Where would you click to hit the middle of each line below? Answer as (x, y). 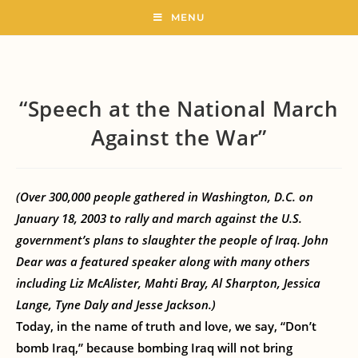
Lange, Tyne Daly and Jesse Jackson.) (116, 304)
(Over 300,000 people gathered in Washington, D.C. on (165, 197)
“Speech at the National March (179, 108)
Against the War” (179, 137)
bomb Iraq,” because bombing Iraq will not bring (154, 348)
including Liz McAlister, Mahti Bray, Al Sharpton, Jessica (168, 283)
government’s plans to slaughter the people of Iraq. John (172, 240)
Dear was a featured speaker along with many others (163, 261)
